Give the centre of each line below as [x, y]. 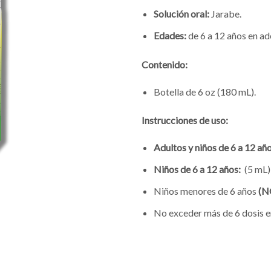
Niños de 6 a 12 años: [197, 169]
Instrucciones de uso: [185, 120]
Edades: [170, 35]
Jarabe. [226, 13]
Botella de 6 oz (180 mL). [205, 91]
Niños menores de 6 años [206, 191]
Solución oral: [182, 13]
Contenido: [165, 64]
